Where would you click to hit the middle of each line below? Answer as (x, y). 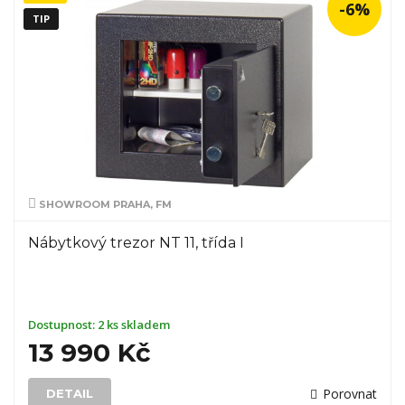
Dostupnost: (63, 325)
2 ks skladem (134, 325)
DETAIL (70, 393)
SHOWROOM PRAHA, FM (104, 204)
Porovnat (350, 394)
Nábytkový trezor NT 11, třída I (136, 243)
